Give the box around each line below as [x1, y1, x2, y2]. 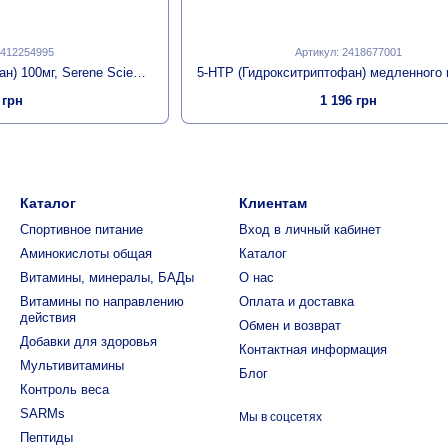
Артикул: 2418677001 [295, 45, 403, 58]
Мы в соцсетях [239, 410, 322, 424]
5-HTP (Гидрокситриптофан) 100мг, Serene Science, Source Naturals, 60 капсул [133, 64, 146, 80]
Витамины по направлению [20, 294, 184, 309]
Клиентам [239, 195, 307, 211]
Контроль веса [20, 382, 109, 397]
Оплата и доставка [239, 294, 354, 309]
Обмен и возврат [239, 318, 341, 333]
